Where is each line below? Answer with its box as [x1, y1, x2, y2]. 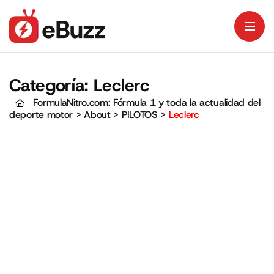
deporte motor [9, 108, 73, 121]
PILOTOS [121, 108, 158, 121]
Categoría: [9, 74, 94, 97]
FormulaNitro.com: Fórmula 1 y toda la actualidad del [33, 96, 261, 109]
